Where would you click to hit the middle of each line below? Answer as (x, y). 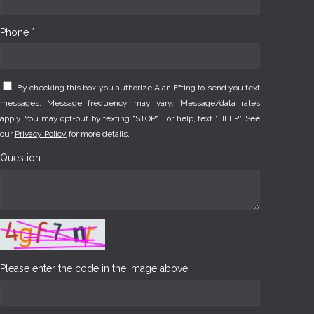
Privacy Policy (40, 134)
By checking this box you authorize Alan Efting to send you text (138, 87)
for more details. (98, 134)
